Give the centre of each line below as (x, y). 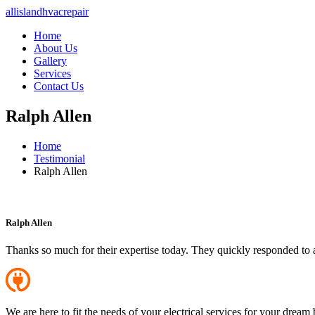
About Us (56, 48)
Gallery (50, 61)
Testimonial (59, 158)
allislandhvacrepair (47, 12)
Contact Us (59, 86)
